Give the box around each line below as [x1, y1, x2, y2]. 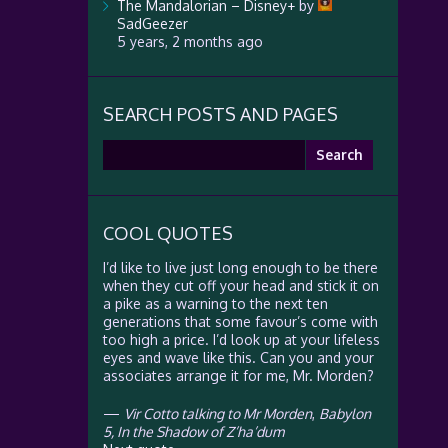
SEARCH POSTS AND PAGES [102, 103, 338, 125]
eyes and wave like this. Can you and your [102, 349, 374, 366]
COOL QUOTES [102, 222, 233, 244]
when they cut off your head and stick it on [102, 277, 379, 294]
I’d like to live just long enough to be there [102, 259, 378, 276]
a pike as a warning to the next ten [102, 295, 328, 312]
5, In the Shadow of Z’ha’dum [102, 423, 284, 440]
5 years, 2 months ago [116, 33, 263, 50]
